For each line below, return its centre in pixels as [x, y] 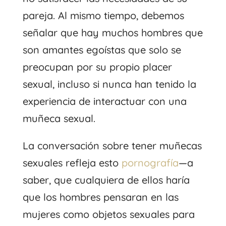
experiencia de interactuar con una [104, 101]
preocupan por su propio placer [97, 67]
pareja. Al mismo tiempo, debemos [103, 15]
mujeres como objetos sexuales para [108, 214]
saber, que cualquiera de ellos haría [106, 180]
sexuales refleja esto [72, 162]
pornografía [150, 162]
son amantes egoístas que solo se [102, 49]
